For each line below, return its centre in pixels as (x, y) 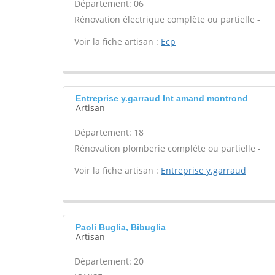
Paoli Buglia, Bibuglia (121, 227)
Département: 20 (109, 261)
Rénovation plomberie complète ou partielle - (168, 148)
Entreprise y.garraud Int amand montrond (162, 98)
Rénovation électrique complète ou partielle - (167, 19)
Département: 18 (109, 132)
